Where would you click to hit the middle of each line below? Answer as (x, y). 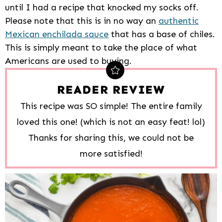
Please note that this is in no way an (82, 21)
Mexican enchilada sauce (57, 34)
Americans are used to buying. (68, 61)
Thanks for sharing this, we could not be (111, 138)
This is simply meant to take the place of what (101, 48)
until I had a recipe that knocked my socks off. (102, 8)
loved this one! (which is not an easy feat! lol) (111, 122)
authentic (179, 21)
